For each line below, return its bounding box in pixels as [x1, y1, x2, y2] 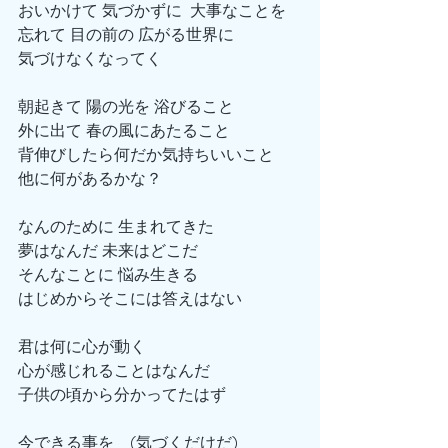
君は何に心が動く [18, 336, 146, 356]
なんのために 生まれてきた [18, 216, 214, 236]
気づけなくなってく [18, 48, 162, 68]
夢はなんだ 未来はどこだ [18, 240, 198, 260]
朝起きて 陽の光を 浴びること [18, 96, 234, 116]
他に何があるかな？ [18, 168, 162, 188]
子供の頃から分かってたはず [18, 384, 226, 404]
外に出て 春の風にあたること [18, 120, 230, 140]
